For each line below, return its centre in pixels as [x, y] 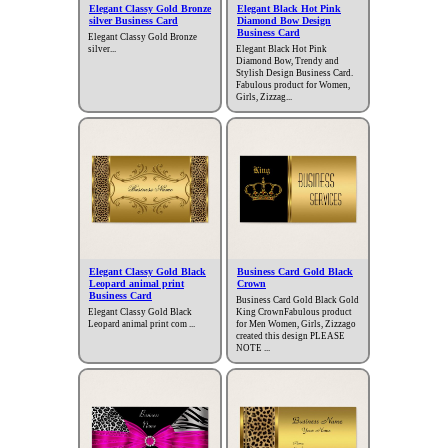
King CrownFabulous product [294, 312]
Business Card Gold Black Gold [297, 300]
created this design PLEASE [290, 336]
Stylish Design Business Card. [294, 73]
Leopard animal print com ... [141, 324]
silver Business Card [133, 21]
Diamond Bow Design [284, 21]
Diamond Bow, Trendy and [287, 61]
